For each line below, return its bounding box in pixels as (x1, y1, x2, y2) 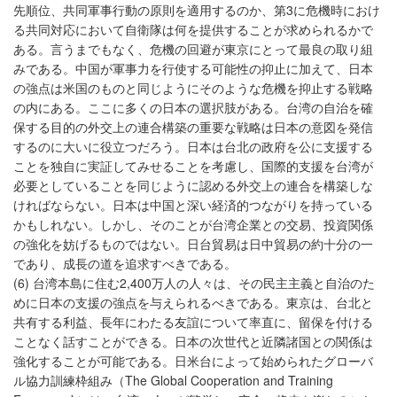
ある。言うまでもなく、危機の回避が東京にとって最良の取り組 (13, 40, 373, 58)
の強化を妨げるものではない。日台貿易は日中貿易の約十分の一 (13, 235, 373, 253)
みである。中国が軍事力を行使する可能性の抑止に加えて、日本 (13, 59, 373, 78)
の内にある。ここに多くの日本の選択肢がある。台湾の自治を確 (13, 98, 373, 117)
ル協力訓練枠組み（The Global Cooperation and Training (13, 371, 333, 390)
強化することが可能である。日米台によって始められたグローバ (13, 352, 373, 370)
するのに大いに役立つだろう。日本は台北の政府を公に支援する (13, 137, 373, 156)
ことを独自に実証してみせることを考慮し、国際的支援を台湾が (13, 157, 373, 175)
